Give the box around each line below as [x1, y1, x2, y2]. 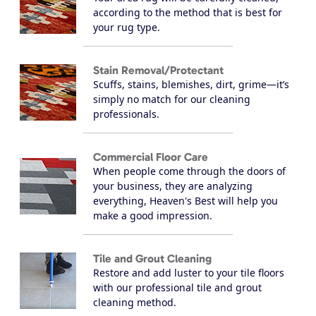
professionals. [93, 107, 159, 121]
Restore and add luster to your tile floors [93, 265, 284, 279]
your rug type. [93, 20, 160, 34]
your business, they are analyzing [93, 178, 253, 193]
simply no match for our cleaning [93, 92, 250, 106]
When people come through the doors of [93, 164, 286, 178]
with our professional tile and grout [93, 280, 262, 294]
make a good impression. [93, 208, 212, 222]
